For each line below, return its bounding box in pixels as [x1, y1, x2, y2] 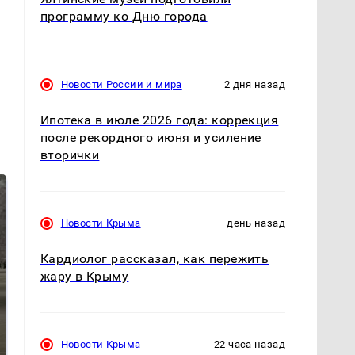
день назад [227, 217, 285, 230]
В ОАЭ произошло [192, 323, 304, 339]
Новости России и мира [60, 78, 182, 91]
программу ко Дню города [40, 9, 208, 25]
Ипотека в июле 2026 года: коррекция [40, 113, 279, 128]
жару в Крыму [40, 269, 129, 284]
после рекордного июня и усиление [40, 130, 261, 146]
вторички [40, 147, 100, 163]
